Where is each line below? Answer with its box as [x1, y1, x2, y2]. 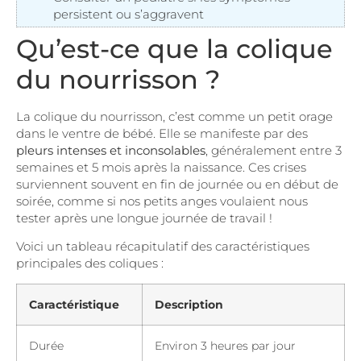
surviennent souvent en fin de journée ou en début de [16, 176, 338, 192]
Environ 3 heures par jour [155, 338, 296, 352]
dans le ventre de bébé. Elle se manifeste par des [16, 125, 308, 141]
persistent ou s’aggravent [53, 6, 204, 22]
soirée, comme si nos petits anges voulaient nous [16, 193, 308, 209]
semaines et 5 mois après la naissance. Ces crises [16, 159, 306, 175]
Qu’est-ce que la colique [16, 32, 333, 64]
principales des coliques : [16, 255, 164, 272]
